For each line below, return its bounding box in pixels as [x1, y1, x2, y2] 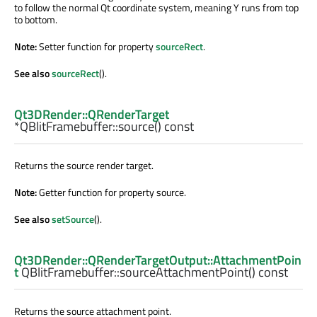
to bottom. [14, 11, 57, 27]
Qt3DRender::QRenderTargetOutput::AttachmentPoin [14, 250, 301, 270]
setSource [52, 211, 94, 226]
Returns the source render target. [14, 157, 154, 173]
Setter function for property [39, 38, 156, 54]
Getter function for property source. [39, 184, 186, 200]
